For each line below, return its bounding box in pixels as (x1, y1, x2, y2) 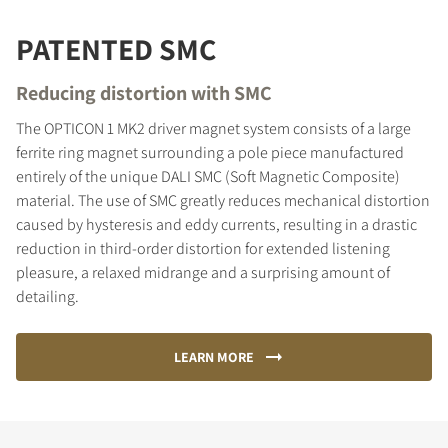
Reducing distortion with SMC (16, 79, 272, 106)
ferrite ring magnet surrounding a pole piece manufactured (16, 141, 404, 163)
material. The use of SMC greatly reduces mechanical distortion (16, 189, 430, 211)
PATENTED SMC (16, 28, 216, 69)
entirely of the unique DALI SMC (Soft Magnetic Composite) (16, 165, 400, 187)
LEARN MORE (173, 347, 254, 366)
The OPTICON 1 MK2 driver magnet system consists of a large (16, 117, 411, 139)
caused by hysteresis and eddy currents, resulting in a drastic (16, 213, 417, 235)
